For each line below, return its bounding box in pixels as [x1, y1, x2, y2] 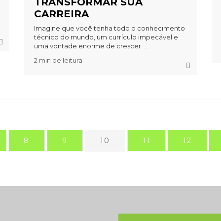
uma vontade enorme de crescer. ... [34, 42, 148, 50]
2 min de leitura [34, 56, 82, 65]
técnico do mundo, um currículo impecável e [34, 33, 178, 41]
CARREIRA [34, 8, 89, 20]
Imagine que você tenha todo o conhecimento [34, 24, 185, 33]
